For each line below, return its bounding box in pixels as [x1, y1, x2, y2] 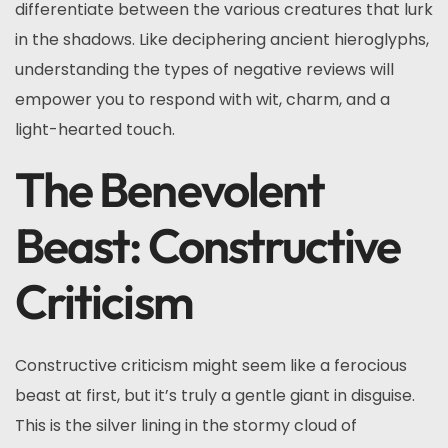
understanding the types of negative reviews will [15, 58, 394, 81]
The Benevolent [15, 159, 325, 219]
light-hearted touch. [15, 118, 175, 141]
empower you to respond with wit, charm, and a [15, 88, 390, 111]
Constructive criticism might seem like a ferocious [15, 354, 407, 377]
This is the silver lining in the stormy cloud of [15, 414, 357, 437]
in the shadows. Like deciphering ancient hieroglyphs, [15, 28, 429, 51]
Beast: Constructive [15, 215, 401, 275]
